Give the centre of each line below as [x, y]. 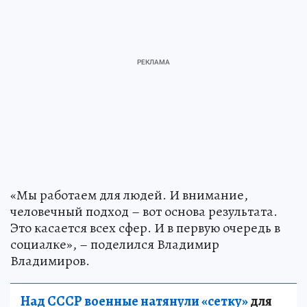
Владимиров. [50, 261]
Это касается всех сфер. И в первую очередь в [145, 228]
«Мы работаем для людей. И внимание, [129, 195]
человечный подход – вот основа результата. [144, 212]
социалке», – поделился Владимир [115, 245]
